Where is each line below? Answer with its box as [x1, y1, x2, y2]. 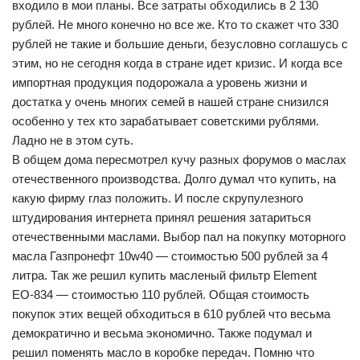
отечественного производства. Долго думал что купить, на [12, 172, 336, 186]
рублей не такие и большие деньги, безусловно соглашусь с [12, 37, 348, 51]
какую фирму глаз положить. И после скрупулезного [12, 191, 303, 205]
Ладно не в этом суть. [12, 133, 133, 147]
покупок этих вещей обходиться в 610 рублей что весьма [12, 307, 330, 321]
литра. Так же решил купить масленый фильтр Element [12, 268, 317, 282]
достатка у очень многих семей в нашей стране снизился [12, 95, 329, 108]
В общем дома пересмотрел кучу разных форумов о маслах [12, 153, 346, 166]
